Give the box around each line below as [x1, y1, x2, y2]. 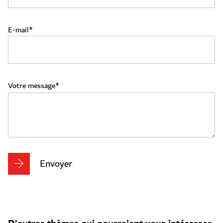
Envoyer [40, 155, 72, 172]
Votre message [8, 79, 55, 92]
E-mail [8, 23, 29, 36]
